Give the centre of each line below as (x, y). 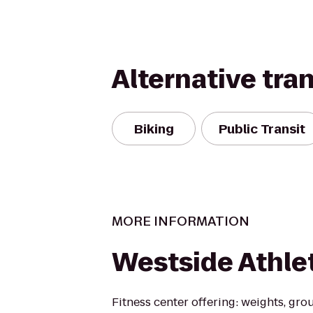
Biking (154, 129)
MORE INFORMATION (181, 221)
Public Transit (262, 129)
